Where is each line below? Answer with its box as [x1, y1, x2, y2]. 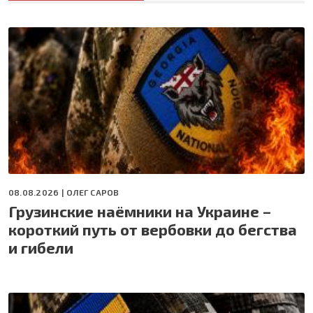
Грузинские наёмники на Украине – [8, 201, 271, 220]
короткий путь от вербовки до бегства [8, 219, 297, 238]
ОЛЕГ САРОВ [66, 187, 119, 197]
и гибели [8, 238, 73, 256]
